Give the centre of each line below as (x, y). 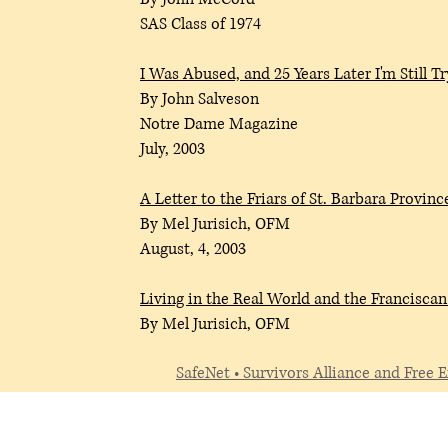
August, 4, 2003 (193, 249)
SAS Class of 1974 (200, 24)
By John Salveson (199, 99)
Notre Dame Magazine (219, 124)
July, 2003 (172, 149)
